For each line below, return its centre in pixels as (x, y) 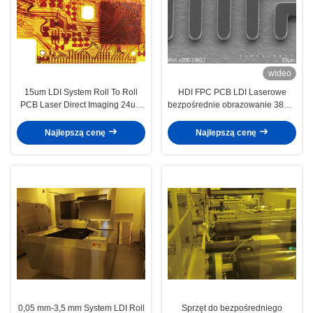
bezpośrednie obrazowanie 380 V (232, 104)
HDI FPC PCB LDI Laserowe (232, 92)
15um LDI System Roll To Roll (81, 92)
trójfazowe (232, 117)
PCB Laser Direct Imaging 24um (81, 104)
